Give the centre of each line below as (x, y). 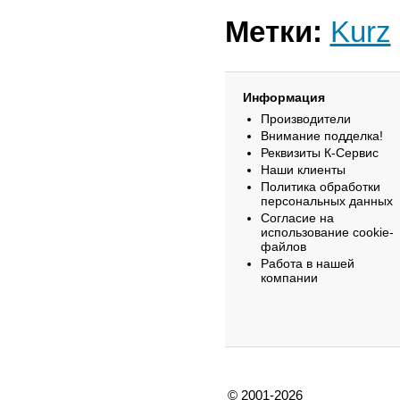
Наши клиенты (303, 170)
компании (289, 278)
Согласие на (297, 218)
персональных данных (326, 201)
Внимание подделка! (321, 136)
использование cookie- (327, 232)
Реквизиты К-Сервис (319, 153)
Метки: (273, 32)
